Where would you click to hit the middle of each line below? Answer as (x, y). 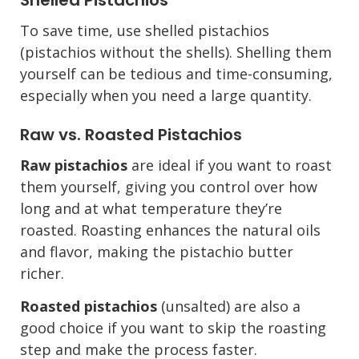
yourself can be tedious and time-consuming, (176, 73)
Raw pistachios (74, 165)
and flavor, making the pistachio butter (157, 251)
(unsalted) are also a (229, 306)
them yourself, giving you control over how (169, 186)
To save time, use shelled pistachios (145, 30)
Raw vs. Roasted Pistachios (131, 134)
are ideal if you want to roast (230, 165)
